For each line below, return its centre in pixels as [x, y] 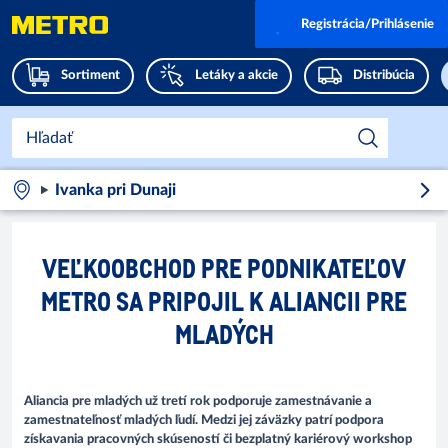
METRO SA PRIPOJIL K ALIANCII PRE [224, 300]
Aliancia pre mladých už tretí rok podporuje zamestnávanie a [198, 402]
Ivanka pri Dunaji [115, 190]
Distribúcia [384, 75]
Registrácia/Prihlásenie [367, 24]
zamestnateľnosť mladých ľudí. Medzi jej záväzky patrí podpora [204, 421]
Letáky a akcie [236, 75]
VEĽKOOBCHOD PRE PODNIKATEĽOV [224, 267]
